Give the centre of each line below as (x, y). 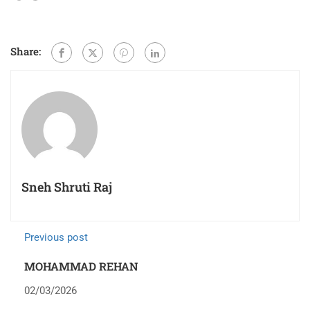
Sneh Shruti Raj (67, 187)
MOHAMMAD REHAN (81, 266)
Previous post (56, 238)
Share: (26, 51)
